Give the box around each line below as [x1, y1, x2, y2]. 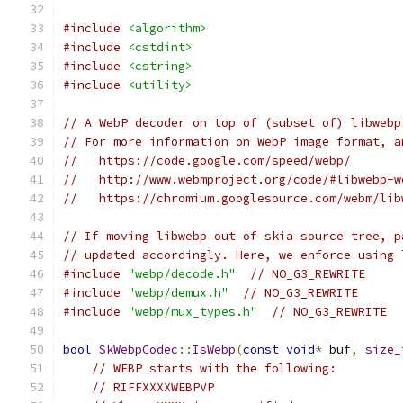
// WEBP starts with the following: [92, 361, 336, 376]
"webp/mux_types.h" [128, 304, 257, 319]
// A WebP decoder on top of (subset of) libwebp [63, 115, 401, 130]
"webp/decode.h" [128, 266, 236, 282]
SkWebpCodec [99, 342, 178, 357]
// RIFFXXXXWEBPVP [92, 380, 214, 395]
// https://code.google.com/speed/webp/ [63, 153, 351, 168]
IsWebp [193, 342, 236, 357]
